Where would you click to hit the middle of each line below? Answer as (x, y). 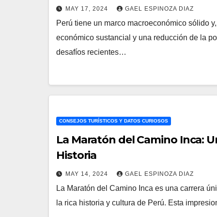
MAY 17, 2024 (88, 8)
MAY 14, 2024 (88, 174)
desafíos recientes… (91, 52)
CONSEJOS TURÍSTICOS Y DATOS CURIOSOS (114, 121)
